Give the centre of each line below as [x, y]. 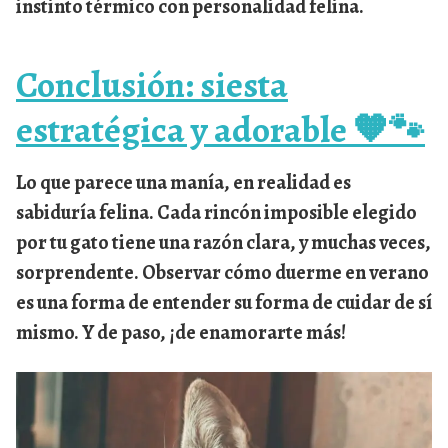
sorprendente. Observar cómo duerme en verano [222, 272]
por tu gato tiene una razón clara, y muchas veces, [223, 242]
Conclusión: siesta [152, 84]
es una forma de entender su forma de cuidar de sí [224, 302]
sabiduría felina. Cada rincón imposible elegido [216, 212]
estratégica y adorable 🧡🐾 [220, 129]
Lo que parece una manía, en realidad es [183, 182]
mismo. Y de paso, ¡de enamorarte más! [181, 332]
